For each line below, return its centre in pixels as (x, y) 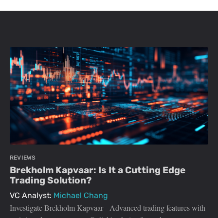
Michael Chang (81, 196)
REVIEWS (23, 158)
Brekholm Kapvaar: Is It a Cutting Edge (98, 170)
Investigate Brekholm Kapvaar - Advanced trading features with (108, 208)
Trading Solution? (51, 181)
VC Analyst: (32, 196)
